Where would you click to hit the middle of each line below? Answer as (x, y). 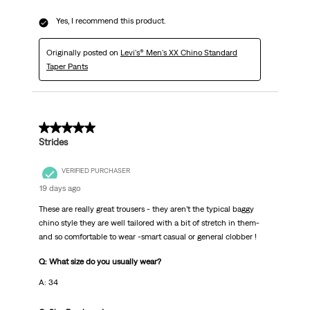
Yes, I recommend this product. (110, 21)
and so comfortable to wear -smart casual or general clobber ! (147, 237)
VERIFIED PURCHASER (95, 170)
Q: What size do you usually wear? (100, 262)
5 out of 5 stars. (76, 128)
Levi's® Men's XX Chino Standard (179, 53)
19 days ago (60, 189)
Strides (53, 142)
